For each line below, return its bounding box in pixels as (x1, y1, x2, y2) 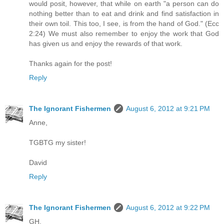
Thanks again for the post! (29, 59, 112, 68)
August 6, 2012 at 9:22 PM (126, 203, 210, 212)
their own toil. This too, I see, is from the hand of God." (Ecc (29, 19, 219, 28)
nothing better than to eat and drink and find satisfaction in (29, 9, 219, 18)
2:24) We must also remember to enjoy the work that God (29, 29, 219, 38)
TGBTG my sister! (29, 138, 86, 147)
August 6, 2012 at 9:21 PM (126, 104, 210, 113)
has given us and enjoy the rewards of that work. (29, 39, 182, 48)
